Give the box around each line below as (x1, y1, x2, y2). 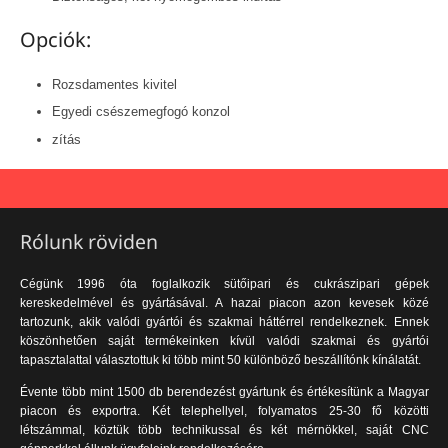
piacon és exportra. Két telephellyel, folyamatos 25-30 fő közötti (19, 404, 429, 418)
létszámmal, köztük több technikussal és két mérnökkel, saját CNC (19, 423, 429, 437)
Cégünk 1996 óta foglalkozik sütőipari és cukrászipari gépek (19, 277, 429, 291)
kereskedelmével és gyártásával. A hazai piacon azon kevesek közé (19, 296, 429, 310)
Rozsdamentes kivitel (52, 76, 177, 92)
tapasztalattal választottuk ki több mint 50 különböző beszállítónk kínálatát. (19, 353, 421, 367)
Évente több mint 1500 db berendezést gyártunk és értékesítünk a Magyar (19, 385, 429, 399)
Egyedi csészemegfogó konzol (52, 104, 230, 120)
